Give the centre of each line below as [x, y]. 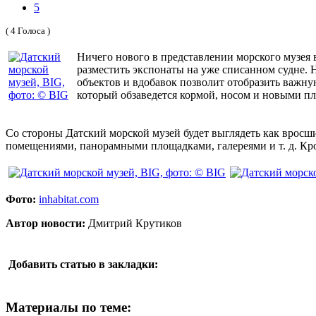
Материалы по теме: [68, 307]
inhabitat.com [69, 199]
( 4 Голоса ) [28, 30]
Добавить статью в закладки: [83, 264]
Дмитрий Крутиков [134, 223]
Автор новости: [45, 223]
